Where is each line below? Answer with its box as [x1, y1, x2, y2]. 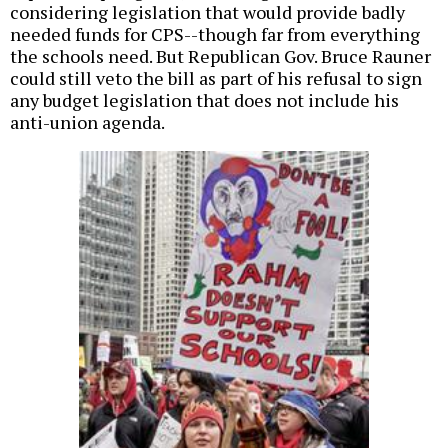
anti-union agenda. [10, 110, 165, 135]
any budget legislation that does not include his [10, 88, 399, 113]
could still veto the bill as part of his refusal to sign [10, 66, 422, 91]
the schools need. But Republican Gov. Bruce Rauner [10, 44, 431, 69]
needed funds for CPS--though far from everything [10, 22, 420, 47]
